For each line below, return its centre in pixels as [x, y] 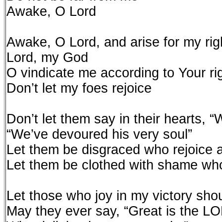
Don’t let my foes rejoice [79, 88]
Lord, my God [47, 57]
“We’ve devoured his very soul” [99, 134]
